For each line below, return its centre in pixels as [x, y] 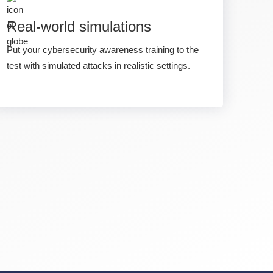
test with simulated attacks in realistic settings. [98, 66]
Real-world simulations [79, 27]
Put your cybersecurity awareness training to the [103, 50]
